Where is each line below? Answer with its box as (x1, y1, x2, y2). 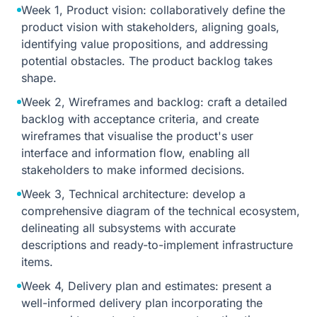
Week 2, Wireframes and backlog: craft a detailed (21, 95, 287, 109)
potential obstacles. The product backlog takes (21, 54, 272, 68)
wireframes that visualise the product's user (21, 129, 253, 143)
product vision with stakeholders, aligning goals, (21, 20, 279, 34)
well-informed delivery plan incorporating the (21, 296, 263, 310)
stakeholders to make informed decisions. (21, 163, 245, 177)
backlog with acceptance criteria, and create (21, 112, 259, 126)
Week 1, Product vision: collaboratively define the (21, 3, 285, 17)
